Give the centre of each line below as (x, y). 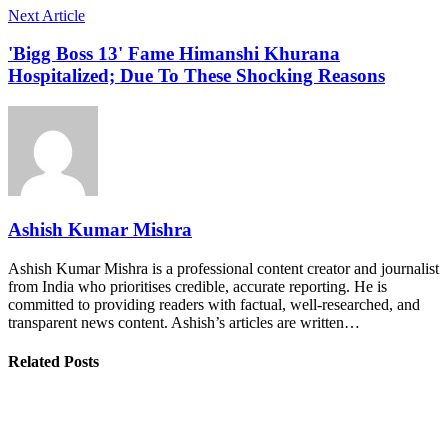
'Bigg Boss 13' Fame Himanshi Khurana (174, 54)
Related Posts (53, 361)
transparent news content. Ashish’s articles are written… (184, 322)
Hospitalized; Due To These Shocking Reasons (196, 76)
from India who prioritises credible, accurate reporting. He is (197, 286)
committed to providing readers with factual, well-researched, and (214, 304)
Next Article (46, 15)
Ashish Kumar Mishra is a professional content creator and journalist (223, 268)
